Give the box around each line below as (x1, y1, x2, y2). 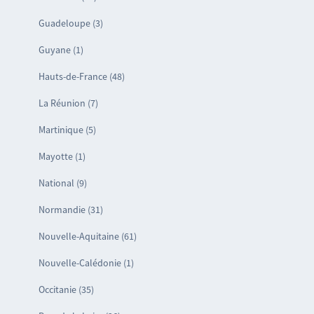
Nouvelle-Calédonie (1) (38, 257, 134, 270)
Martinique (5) (38, 123, 96, 137)
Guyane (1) (38, 43, 83, 57)
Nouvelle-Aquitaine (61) (38, 230, 137, 243)
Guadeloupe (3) (38, 17, 103, 30)
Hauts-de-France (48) (38, 70, 125, 83)
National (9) (38, 177, 87, 190)
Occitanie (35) (38, 283, 94, 296)
